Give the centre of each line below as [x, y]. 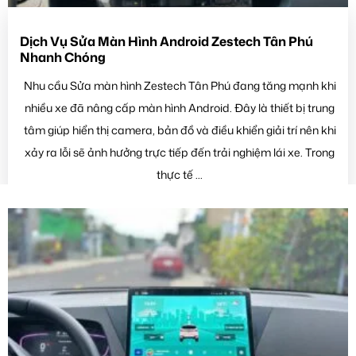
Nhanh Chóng [63, 58]
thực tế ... [180, 174]
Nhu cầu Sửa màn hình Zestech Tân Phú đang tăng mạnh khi [180, 85]
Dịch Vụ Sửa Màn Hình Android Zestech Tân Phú [166, 42]
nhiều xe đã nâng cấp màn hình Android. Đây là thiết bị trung [180, 107]
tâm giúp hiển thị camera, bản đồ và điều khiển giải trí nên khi [180, 130]
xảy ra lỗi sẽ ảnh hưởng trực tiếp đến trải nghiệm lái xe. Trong [180, 152]
